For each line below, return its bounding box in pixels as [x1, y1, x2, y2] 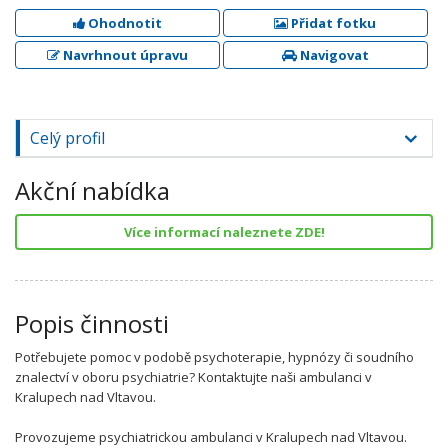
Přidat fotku [288, 14, 377, 32]
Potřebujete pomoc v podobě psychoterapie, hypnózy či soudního [15, 348, 414, 366]
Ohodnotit [84, 14, 162, 32]
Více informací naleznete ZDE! [123, 223, 325, 241]
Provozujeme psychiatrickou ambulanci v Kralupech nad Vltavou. [15, 428, 407, 446]
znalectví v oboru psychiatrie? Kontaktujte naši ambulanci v [15, 368, 372, 386]
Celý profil [30, 127, 105, 149]
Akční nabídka [15, 174, 170, 207]
